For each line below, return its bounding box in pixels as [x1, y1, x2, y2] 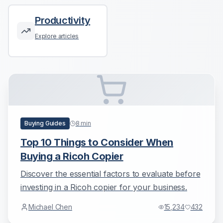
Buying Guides [24, 119, 66, 127]
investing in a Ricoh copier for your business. [20, 182, 187, 192]
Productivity [35, 14, 91, 26]
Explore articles [35, 32, 79, 40]
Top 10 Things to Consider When [20, 136, 173, 148]
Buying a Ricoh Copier [20, 150, 123, 162]
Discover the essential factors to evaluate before [20, 169, 201, 179]
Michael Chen [28, 203, 72, 211]
